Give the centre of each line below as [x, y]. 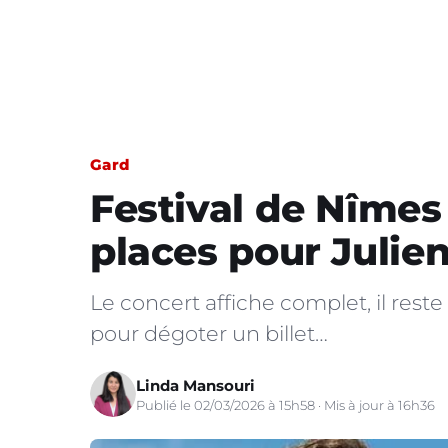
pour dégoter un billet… [209, 333]
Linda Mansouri [195, 385]
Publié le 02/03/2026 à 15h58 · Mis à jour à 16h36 [285, 404]
